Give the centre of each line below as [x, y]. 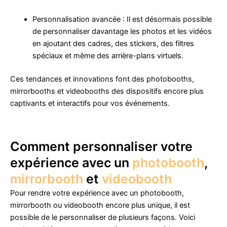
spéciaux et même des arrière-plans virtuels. [108, 55]
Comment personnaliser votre [101, 147]
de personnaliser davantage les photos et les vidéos [122, 31]
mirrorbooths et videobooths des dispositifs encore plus [107, 91]
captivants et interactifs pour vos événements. [90, 103]
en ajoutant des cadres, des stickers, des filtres [113, 43]
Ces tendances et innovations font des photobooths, [102, 79]
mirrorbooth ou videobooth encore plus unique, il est [100, 205]
